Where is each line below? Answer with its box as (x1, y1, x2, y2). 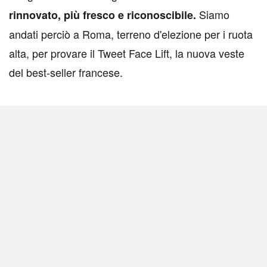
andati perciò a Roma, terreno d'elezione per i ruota (9, 26, 253, 42)
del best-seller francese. (9, 64, 123, 80)
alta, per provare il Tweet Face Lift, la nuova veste (9, 45, 244, 61)
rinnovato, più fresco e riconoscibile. (9, 7, 196, 23)
